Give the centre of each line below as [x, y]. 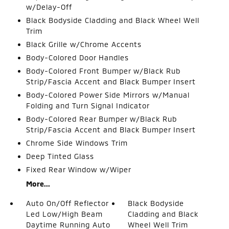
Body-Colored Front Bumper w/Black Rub [103, 71]
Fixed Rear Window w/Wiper [78, 169]
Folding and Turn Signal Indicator [88, 106]
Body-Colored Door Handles [77, 58]
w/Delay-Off [49, 7]
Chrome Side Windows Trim [77, 143]
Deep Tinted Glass [60, 156]
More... [38, 184]
